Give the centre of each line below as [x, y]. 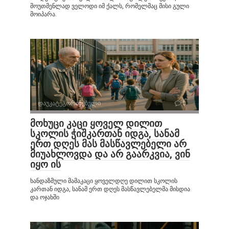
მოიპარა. [43, 15]
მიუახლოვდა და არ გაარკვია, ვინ [110, 154]
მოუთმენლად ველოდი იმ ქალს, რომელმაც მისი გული [110, 6]
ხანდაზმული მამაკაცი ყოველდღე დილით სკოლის [104, 181]
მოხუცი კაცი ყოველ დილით [96, 124]
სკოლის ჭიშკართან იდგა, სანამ [105, 134]
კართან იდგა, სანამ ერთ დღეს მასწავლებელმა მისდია [110, 189]
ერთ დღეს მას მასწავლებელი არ [108, 144]
